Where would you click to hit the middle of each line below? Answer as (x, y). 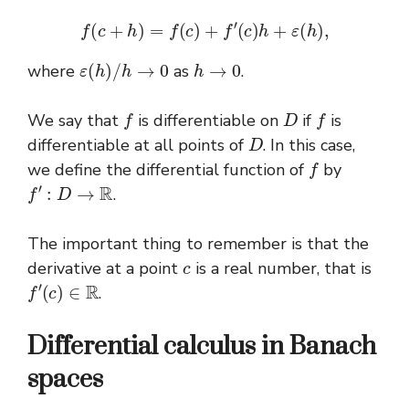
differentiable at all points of (138, 145)
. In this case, (309, 145)
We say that (75, 120)
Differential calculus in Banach (202, 346)
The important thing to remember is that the (198, 243)
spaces (65, 379)
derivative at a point (105, 268)
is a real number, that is (281, 268)
